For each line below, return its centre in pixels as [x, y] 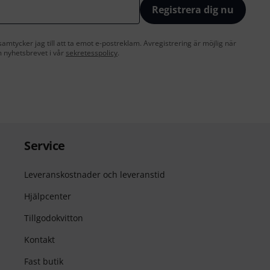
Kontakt [39, 240]
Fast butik [44, 262]
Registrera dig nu [193, 10]
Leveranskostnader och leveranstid [95, 175]
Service [45, 146]
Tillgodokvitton [54, 218]
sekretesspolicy [92, 53]
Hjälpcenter [48, 196]
